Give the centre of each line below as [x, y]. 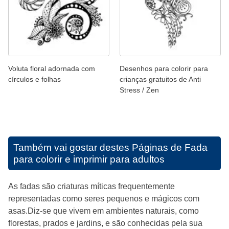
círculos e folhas [35, 79]
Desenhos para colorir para [164, 68]
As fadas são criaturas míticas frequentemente [91, 186]
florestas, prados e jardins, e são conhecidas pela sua [105, 223]
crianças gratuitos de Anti [160, 79]
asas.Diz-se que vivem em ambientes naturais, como [104, 211]
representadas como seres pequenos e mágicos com [104, 198]
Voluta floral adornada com [52, 68]
